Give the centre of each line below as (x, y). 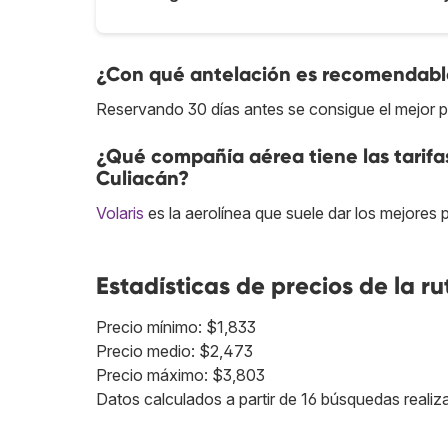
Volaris (120, 213)
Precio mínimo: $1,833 (176, 327)
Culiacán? (142, 178)
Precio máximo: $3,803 (180, 375)
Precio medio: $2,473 (174, 351)
